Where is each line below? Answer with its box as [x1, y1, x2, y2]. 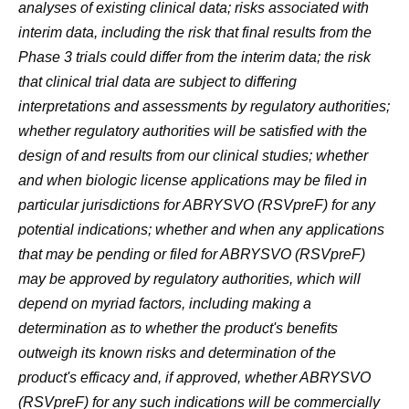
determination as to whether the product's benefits [18, 320, 338, 336]
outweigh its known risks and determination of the [18, 345, 336, 361]
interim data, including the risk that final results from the [18, 25, 372, 40]
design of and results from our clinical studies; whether [18, 148, 368, 163]
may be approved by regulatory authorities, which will [18, 271, 361, 287]
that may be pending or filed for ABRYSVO [18, 246, 295, 262]
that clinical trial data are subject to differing [18, 74, 297, 89]
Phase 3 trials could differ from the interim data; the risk [18, 49, 371, 65]
